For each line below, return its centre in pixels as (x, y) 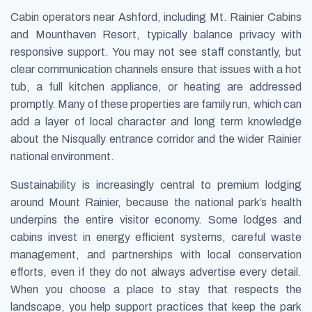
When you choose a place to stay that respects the (156, 289)
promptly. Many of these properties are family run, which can (156, 104)
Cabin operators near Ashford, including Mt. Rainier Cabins (156, 17)
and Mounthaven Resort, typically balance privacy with (156, 34)
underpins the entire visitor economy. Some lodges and (156, 219)
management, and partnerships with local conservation (156, 254)
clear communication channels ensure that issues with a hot (156, 69)
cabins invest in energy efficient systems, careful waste (156, 237)
